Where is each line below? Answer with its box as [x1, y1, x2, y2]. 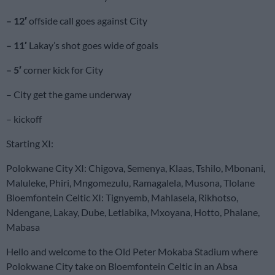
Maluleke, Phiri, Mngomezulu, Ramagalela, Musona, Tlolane [6, 176, 255, 188]
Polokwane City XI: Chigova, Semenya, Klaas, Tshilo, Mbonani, [6, 161, 265, 174]
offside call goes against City [27, 14, 147, 26]
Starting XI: [6, 137, 53, 149]
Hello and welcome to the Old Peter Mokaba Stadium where [6, 245, 258, 257]
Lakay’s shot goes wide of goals [27, 39, 158, 51]
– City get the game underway [6, 88, 131, 100]
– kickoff [6, 112, 42, 125]
